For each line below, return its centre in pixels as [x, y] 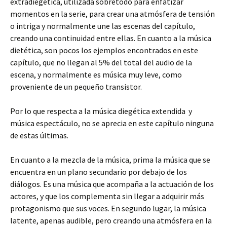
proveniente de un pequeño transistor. [76, 86]
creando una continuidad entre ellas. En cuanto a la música [111, 38]
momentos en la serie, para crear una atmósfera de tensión [112, 13]
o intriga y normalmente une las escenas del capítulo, [103, 26]
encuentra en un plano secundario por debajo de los [99, 172]
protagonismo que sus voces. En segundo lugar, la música [108, 208]
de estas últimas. [39, 135]
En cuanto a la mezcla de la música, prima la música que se [110, 159]
